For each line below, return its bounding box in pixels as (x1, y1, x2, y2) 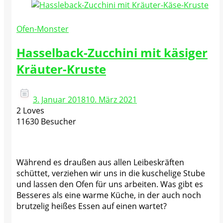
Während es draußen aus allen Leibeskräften (16, 156, 184, 168)
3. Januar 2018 (33, 94, 86, 105)
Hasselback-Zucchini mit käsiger (16, 44, 208, 61)
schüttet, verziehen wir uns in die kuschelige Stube (16, 167, 205, 179)
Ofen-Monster (16, 23, 69, 34)
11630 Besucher (16, 115, 76, 127)
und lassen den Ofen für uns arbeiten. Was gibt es (16, 178, 203, 190)
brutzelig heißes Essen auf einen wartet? (16, 200, 167, 212)
